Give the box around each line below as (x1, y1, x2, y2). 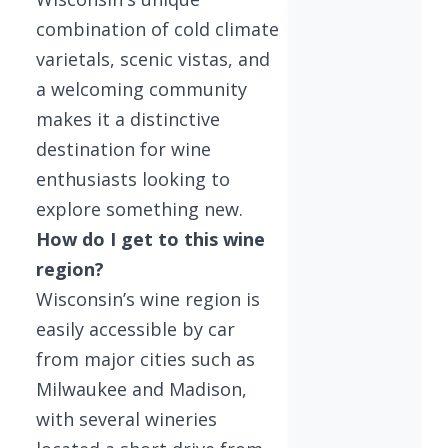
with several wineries (36, 406, 217, 431)
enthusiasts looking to (36, 166, 230, 191)
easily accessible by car (36, 316, 235, 341)
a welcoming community (36, 76, 247, 101)
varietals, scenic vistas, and (36, 46, 270, 71)
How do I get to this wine (36, 226, 265, 251)
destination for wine (36, 136, 211, 161)
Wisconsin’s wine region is (36, 286, 260, 311)
